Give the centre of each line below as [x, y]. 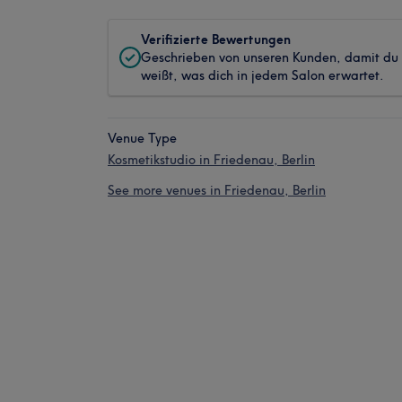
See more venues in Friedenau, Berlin [217, 190]
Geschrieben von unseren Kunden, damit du [270, 57]
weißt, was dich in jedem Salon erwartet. [262, 75]
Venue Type [142, 138]
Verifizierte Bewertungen [216, 39]
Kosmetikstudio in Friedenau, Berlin [211, 160]
